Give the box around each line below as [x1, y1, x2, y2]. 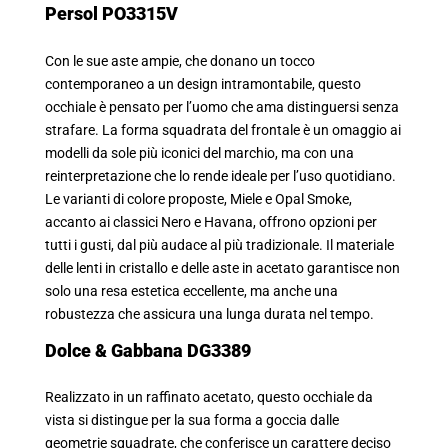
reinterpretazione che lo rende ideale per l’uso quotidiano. [45, 167, 396, 185]
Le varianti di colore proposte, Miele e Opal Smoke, [45, 190, 352, 208]
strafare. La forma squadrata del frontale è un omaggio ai [45, 121, 401, 139]
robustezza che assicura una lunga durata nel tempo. [45, 305, 374, 323]
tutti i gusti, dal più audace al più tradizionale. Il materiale [45, 236, 394, 254]
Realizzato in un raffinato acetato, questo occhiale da [45, 389, 373, 407]
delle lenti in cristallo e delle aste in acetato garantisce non [45, 259, 400, 277]
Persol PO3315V [45, 3, 178, 25]
